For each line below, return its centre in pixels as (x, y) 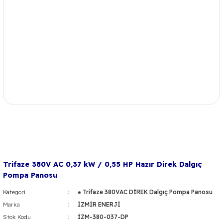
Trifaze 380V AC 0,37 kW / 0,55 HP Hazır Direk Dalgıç (102, 164)
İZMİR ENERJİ (99, 204)
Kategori (14, 192)
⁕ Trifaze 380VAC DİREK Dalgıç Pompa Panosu (145, 192)
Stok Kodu (17, 217)
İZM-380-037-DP (103, 217)
